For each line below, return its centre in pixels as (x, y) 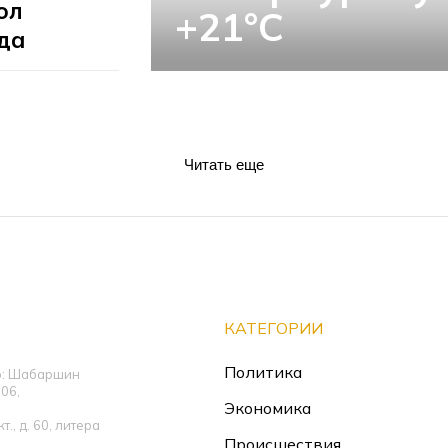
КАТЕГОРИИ (273, 328)
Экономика (267, 408)
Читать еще (224, 165)
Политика (263, 372)
